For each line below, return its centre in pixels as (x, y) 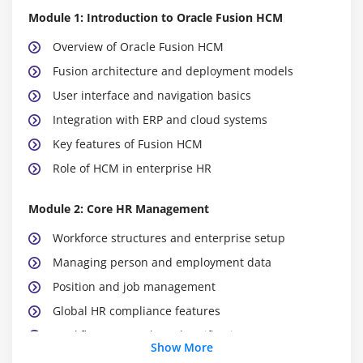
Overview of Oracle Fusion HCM (138, 46)
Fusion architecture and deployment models (173, 70)
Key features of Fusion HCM (128, 143)
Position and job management (134, 286)
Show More (181, 347)
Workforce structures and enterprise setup (169, 237)
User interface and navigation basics (152, 95)
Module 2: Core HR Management (119, 208)
